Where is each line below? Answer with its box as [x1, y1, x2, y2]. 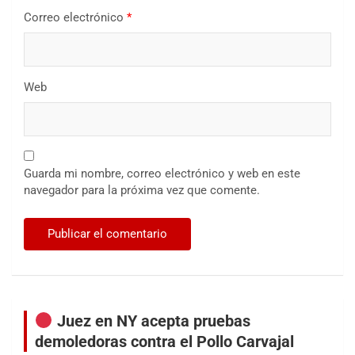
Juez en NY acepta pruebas [52, 311, 250, 331]
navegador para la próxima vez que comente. [24, 183, 260, 198]
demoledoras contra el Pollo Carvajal [35, 332, 294, 352]
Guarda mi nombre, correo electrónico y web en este [24, 166, 300, 181]
